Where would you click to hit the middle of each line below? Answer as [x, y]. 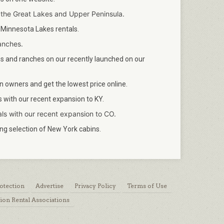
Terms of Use [147, 186]
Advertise [49, 186]
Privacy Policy [95, 186]
